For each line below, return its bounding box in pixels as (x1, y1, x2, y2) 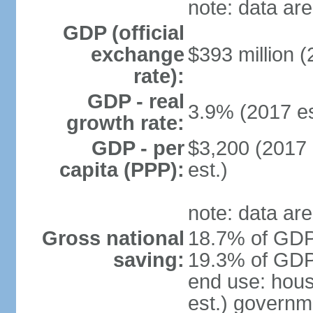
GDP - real (87, 90, 184, 112)
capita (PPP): (59, 159, 184, 181)
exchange (90, 43, 184, 66)
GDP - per (91, 137, 184, 159)
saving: (112, 249, 184, 271)
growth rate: (66, 112, 184, 134)
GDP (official (62, 22, 184, 44)
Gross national (41, 227, 184, 249)
